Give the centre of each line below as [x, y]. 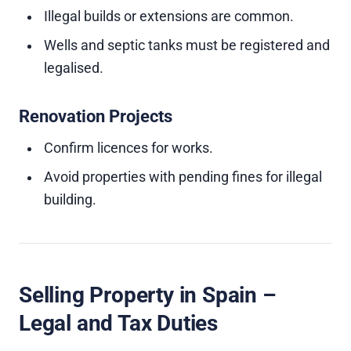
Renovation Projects [96, 116]
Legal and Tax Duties [119, 323]
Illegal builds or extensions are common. [169, 16]
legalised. [74, 68]
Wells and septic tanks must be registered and [187, 45]
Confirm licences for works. [128, 148]
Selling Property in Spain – [148, 295]
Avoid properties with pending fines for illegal [183, 177]
